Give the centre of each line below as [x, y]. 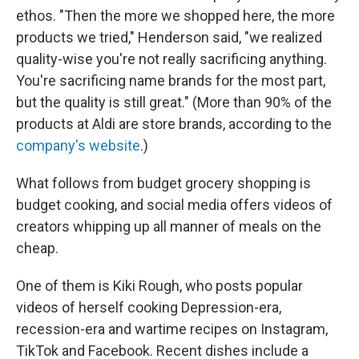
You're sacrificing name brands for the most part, [171, 81]
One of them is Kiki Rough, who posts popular [159, 286]
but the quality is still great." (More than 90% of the [174, 103]
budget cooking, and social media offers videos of [174, 205]
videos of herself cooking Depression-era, [149, 308]
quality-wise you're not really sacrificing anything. [171, 59]
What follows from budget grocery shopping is [163, 184]
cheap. [37, 248]
